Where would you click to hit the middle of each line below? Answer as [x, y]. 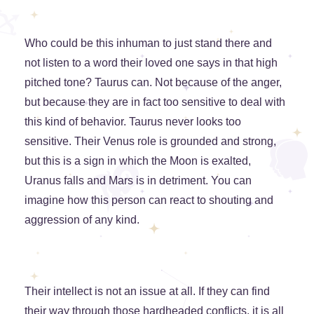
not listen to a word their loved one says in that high [151, 63]
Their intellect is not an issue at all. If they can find [147, 292]
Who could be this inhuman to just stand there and [148, 43]
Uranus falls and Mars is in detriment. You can [138, 181]
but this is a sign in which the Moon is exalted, [138, 161]
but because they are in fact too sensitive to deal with [155, 102]
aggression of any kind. [82, 220]
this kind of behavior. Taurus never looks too [133, 122]
